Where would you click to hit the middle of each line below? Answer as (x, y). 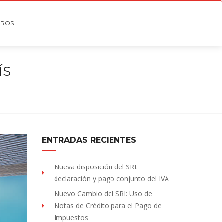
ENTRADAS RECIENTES (89, 140)
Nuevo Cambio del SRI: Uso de (103, 194)
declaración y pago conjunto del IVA (111, 179)
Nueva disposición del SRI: (96, 167)
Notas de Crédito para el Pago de (108, 205)
